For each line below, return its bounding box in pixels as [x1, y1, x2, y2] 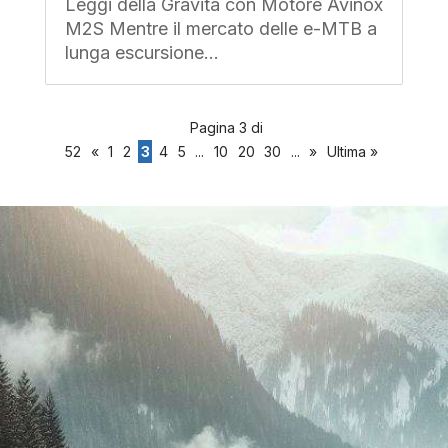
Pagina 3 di [189, 118, 263, 136]
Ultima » [326, 142, 378, 160]
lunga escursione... [64, 41, 219, 63]
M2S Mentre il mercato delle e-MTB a [64, 17, 377, 39]
